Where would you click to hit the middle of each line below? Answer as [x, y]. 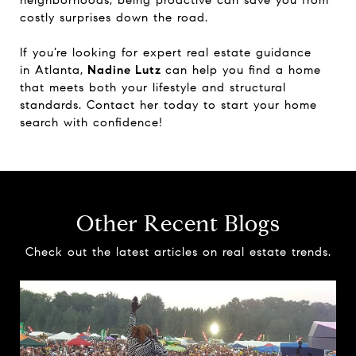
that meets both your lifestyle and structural [153, 87]
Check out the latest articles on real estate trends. [178, 252]
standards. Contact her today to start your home [168, 104]
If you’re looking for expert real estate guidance [166, 52]
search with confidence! [91, 122]
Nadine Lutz [124, 70]
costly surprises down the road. [114, 17]
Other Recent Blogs [178, 223]
